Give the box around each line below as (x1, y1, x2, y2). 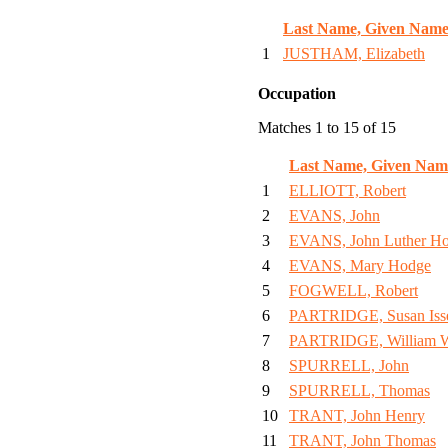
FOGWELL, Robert (289, 282, 418, 300)
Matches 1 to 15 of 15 (258, 119, 396, 137)
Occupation (258, 85, 336, 103)
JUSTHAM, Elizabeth (283, 45, 425, 63)
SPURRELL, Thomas (289, 382, 430, 400)
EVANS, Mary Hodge (289, 257, 431, 275)
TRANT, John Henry (289, 407, 425, 425)
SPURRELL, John (289, 357, 409, 375)
